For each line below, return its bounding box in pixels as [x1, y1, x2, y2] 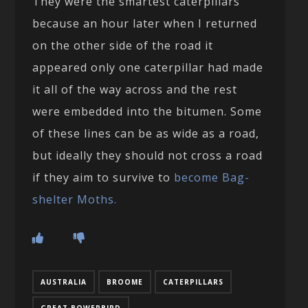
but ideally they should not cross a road [32, 147, 263, 163]
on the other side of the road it [32, 37, 214, 53]
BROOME [107, 276, 144, 287]
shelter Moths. [32, 191, 118, 207]
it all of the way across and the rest [32, 81, 238, 97]
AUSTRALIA [41, 276, 87, 287]
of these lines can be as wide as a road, [32, 125, 260, 141]
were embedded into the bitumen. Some [32, 103, 263, 119]
